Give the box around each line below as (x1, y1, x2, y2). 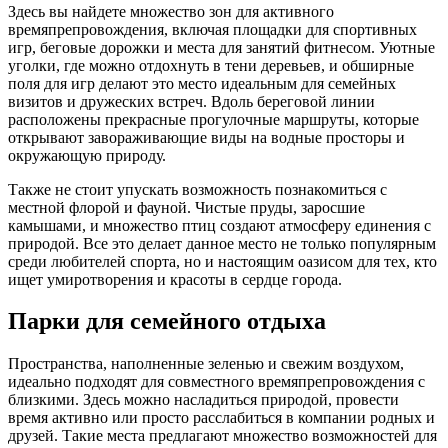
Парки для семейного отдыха (8, 308, 326, 335)
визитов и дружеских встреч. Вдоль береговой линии (8, 92, 375, 110)
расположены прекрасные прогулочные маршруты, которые (8, 110, 419, 128)
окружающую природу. (8, 146, 166, 164)
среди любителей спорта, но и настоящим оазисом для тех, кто (8, 252, 437, 270)
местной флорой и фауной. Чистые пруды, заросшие (8, 198, 365, 216)
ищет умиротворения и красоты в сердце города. (8, 270, 342, 288)
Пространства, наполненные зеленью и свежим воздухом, (8, 355, 404, 373)
